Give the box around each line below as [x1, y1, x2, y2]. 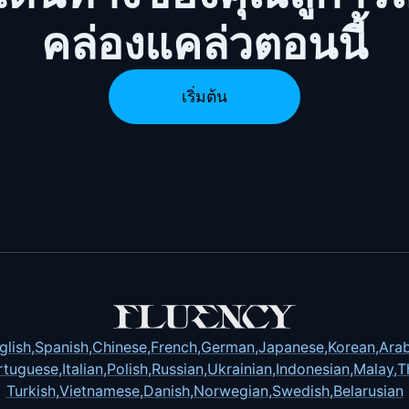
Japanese [258, 338, 324, 356]
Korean [328, 338, 375, 356]
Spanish [35, 338, 89, 356]
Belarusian [332, 382, 404, 400]
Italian [62, 360, 103, 378]
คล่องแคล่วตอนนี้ [41, 16, 368, 70]
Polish [107, 360, 148, 378]
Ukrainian [207, 360, 272, 378]
